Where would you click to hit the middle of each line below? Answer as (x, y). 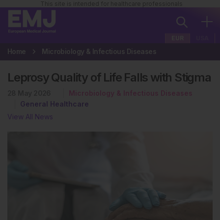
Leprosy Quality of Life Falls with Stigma (109, 77)
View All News (30, 117)
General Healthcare (55, 104)
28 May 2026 (29, 93)
